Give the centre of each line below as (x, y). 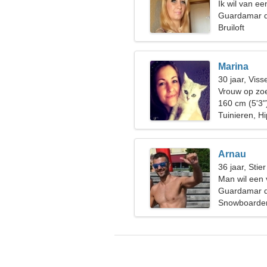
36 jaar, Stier (242, 167)
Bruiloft (231, 27)
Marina (233, 66)
